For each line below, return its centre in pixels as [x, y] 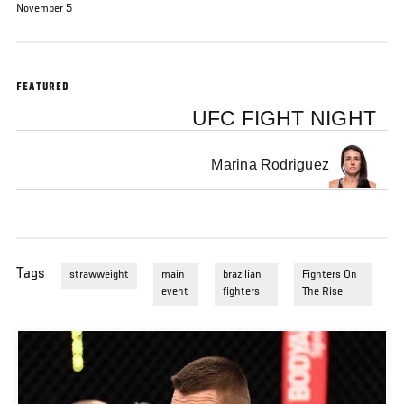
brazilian [243, 275]
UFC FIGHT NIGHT [284, 118]
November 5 [44, 9]
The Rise [323, 293]
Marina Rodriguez [271, 165]
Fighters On [330, 275]
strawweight [99, 275]
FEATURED [43, 88]
